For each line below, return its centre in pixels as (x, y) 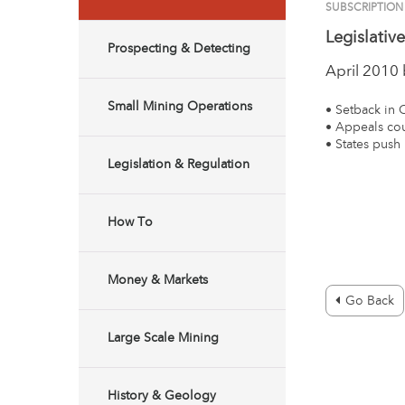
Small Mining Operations (180, 107)
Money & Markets (158, 280)
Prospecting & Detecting (179, 49)
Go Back (370, 301)
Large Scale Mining (163, 338)
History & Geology (162, 396)
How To (130, 222)
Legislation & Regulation (179, 165)
